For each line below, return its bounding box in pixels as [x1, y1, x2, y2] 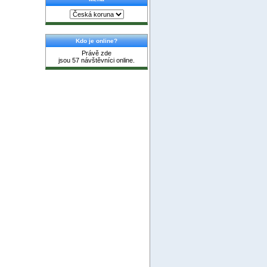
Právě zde [82, 49, 111, 57]
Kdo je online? [76, 38, 117, 45]
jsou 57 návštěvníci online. [58, 57, 135, 64]
